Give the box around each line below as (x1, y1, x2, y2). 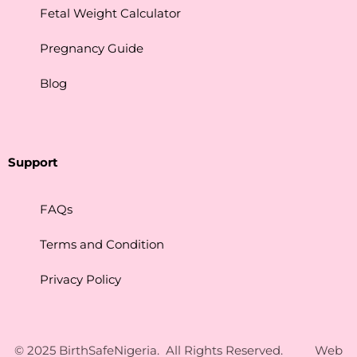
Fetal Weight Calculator (40, 5, 181, 21)
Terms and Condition (40, 236, 164, 252)
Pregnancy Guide (40, 40, 143, 56)
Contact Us (147, 328, 210, 343)
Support (8, 154, 58, 170)
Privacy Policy (40, 271, 121, 287)
